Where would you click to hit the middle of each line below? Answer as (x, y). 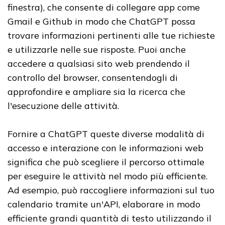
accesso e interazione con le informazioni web (105, 148)
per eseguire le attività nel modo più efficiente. (107, 176)
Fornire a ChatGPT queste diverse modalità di (106, 134)
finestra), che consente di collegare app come (104, 7)
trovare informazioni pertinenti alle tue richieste (111, 35)
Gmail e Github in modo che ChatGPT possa (101, 21)
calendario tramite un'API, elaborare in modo (104, 204)
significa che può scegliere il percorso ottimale (106, 162)
